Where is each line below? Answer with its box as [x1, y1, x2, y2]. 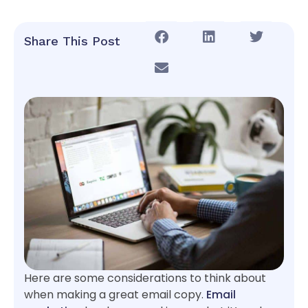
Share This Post [24, 34, 120, 48]
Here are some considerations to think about [24, 269, 266, 286]
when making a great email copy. [24, 286, 206, 302]
